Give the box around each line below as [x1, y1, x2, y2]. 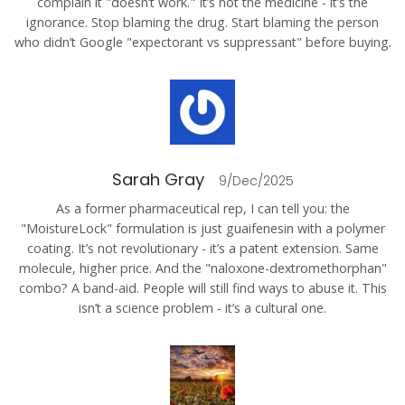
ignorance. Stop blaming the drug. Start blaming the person [26, 14, 379, 32]
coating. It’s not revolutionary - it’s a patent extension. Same [26, 240, 379, 258]
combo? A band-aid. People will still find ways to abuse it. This [18, 279, 387, 297]
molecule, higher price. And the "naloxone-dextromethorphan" [18, 259, 387, 278]
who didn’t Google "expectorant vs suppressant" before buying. [14, 33, 391, 52]
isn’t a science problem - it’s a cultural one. [79, 299, 326, 317]
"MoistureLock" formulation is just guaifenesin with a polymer [20, 220, 385, 238]
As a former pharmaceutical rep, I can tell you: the [55, 200, 350, 218]
